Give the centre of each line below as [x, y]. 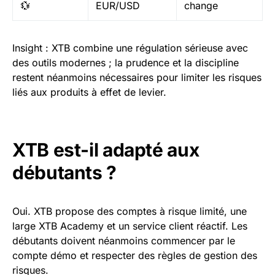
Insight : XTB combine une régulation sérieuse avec [130, 48]
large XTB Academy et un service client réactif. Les [130, 226]
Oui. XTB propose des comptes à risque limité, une [130, 211]
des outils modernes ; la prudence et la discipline [126, 63]
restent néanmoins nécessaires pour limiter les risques [137, 77]
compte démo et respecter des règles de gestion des [135, 255]
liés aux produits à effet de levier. [89, 92]
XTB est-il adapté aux [106, 150]
